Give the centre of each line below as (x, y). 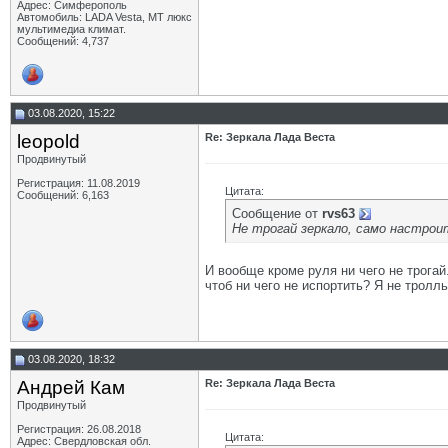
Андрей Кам (71, 387)
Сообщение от (277, 213)
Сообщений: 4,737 (63, 41)
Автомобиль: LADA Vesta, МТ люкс (104, 17)
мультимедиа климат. (71, 29)
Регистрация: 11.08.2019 (78, 183)
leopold (48, 141)
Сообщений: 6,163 (63, 195)
